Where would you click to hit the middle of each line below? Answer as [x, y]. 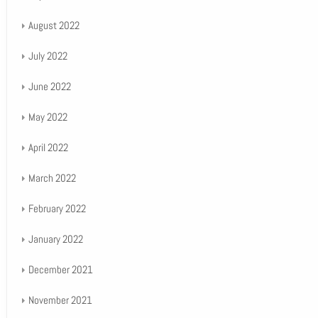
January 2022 [55, 239]
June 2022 [49, 86]
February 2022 [57, 208]
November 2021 [60, 300]
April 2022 [48, 147]
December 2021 [60, 269]
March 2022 [52, 178]
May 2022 [48, 117]
